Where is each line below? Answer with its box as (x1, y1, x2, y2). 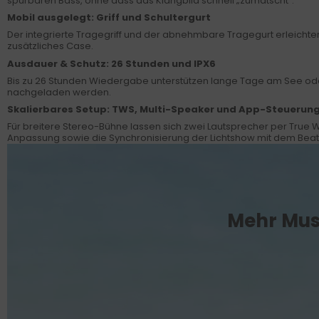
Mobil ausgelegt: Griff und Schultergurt (7, 11, 211, 25)
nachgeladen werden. (7, 85, 111, 99)
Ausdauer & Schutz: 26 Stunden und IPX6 (7, 56, 216, 70)
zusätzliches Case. (7, 39, 93, 53)
